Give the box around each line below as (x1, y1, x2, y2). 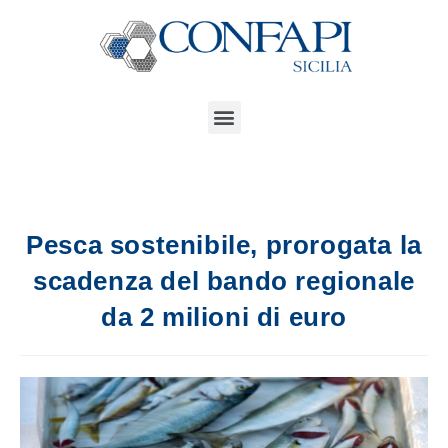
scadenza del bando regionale (33, 265, 415, 296)
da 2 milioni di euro (100, 301, 347, 332)
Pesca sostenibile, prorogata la (26, 229, 422, 260)
